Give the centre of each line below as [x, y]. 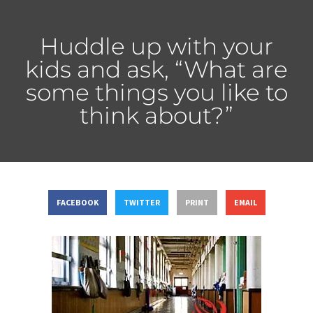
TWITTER [141, 203]
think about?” [156, 115]
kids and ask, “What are [156, 69]
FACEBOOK [77, 203]
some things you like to [156, 92]
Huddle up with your [156, 46]
